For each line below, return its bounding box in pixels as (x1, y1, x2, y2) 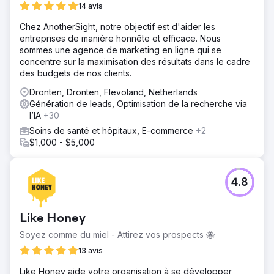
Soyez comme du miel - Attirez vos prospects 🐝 (20, 229, 215, 240)
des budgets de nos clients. (20, 68, 131, 78)
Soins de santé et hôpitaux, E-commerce (29, 125, 196, 136)
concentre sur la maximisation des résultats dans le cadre (20, 56, 250, 67)
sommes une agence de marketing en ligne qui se (20, 45, 221, 55)
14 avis (78, 1, 103, 10)
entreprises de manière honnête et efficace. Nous (20, 33, 221, 43)
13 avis (78, 246, 103, 255)
